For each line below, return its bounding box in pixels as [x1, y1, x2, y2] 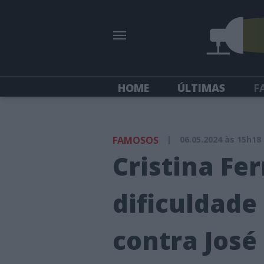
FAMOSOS [113, 134, 159, 147]
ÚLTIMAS [177, 80, 225, 95]
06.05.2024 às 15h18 [180, 134, 261, 145]
